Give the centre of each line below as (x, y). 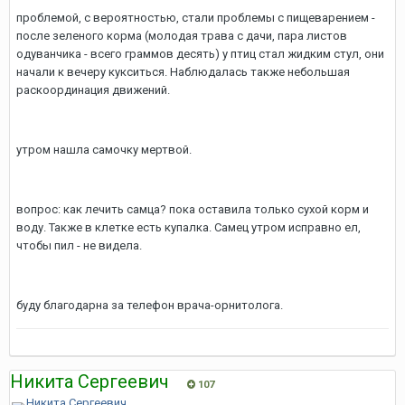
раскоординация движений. (93, 90)
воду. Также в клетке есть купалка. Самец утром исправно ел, (188, 227)
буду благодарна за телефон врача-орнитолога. (150, 305)
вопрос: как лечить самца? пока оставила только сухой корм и (193, 209)
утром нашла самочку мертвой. (104, 150)
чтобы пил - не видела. (79, 245)
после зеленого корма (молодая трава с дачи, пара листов (182, 36)
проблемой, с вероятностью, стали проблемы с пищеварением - (196, 18)
